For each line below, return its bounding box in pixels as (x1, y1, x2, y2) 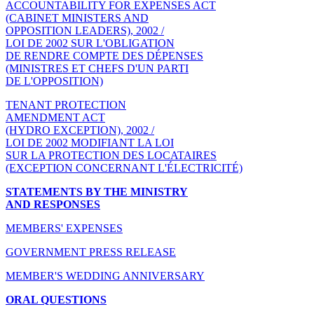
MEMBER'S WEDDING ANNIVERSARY (6, 269, 205, 282)
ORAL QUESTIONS (6, 293, 107, 306)
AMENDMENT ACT (6, 111, 105, 123)
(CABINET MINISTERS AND (6, 11, 149, 24)
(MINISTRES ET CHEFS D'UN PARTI (6, 62, 189, 74)
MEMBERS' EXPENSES (6, 221, 123, 234)
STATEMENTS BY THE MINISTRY (6, 185, 188, 198)
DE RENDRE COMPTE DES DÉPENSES (6, 49, 203, 62)
